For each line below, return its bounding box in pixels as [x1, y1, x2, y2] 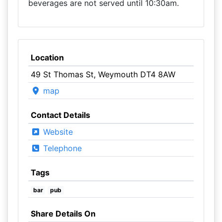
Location [30, 53, 64, 62]
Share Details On [30, 209, 96, 219]
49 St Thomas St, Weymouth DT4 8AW [30, 69, 175, 79]
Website [40, 127, 73, 137]
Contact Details [30, 110, 90, 120]
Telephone [40, 143, 82, 153]
